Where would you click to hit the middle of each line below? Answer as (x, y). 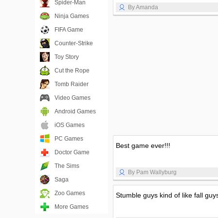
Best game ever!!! (143, 145)
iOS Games (70, 125)
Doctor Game (72, 152)
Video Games (73, 98)
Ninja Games (72, 16)
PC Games (69, 139)
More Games (72, 207)
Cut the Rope (72, 71)
